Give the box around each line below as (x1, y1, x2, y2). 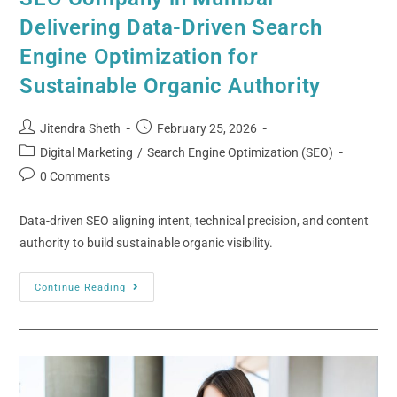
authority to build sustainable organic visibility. (19, 236, 274, 251)
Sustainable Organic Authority (19, 74, 321, 99)
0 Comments (40, 169, 111, 184)
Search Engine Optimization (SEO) (147, 145, 334, 160)
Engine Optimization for (19, 44, 259, 70)
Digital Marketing (40, 145, 134, 160)
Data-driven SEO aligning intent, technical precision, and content (19, 214, 370, 229)
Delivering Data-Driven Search (19, 15, 323, 41)
